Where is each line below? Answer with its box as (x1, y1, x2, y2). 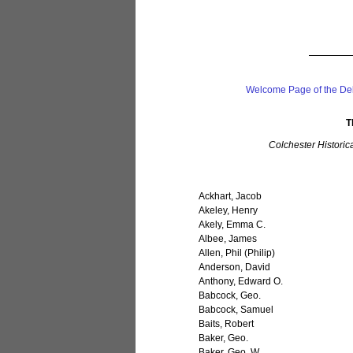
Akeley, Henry (199, 205, 258, 217)
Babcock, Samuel (199, 304, 274, 316)
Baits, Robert (199, 318, 255, 330)
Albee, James (199, 233, 258, 245)
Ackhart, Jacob (199, 191, 262, 203)
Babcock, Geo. (199, 290, 262, 302)
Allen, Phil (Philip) (199, 247, 276, 259)
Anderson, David (199, 262, 271, 273)
